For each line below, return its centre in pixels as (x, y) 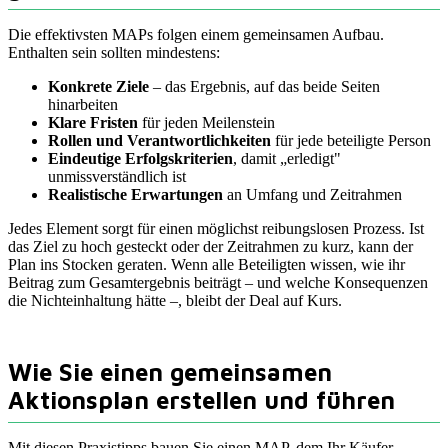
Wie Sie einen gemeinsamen (170, 372)
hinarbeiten (83, 105)
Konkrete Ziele (98, 87)
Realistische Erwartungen (135, 195)
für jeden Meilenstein (206, 123)
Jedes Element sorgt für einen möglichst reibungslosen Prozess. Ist (216, 229)
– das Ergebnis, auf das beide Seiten (264, 87)
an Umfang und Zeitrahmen (312, 195)
